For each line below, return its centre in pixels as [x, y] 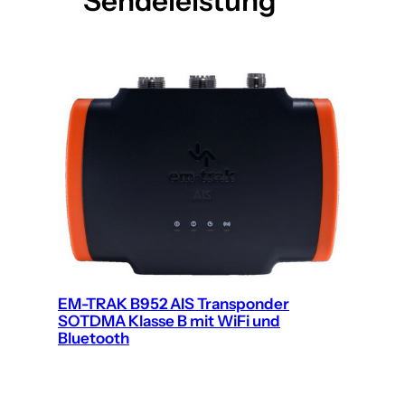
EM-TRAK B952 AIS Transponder [174, 303]
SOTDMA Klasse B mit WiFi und [169, 320]
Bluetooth [94, 338]
